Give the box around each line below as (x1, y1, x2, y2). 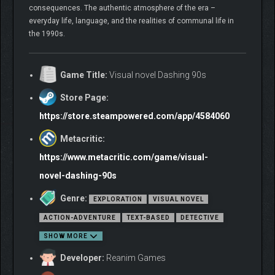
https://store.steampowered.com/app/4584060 (39, 111, 230, 122)
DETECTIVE (180, 214, 219, 222)
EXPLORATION (93, 196, 142, 203)
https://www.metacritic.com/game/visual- (39, 152, 208, 163)
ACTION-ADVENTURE (44, 214, 116, 222)
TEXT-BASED (126, 214, 170, 222)
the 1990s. (29, 29, 65, 39)
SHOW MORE (44, 233, 90, 240)
